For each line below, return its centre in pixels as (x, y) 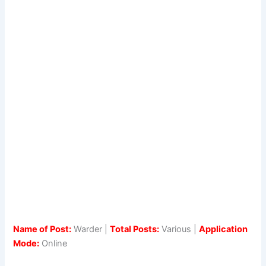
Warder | (91, 229)
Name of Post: (42, 229)
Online (53, 243)
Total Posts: (135, 229)
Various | (179, 229)
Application (224, 229)
